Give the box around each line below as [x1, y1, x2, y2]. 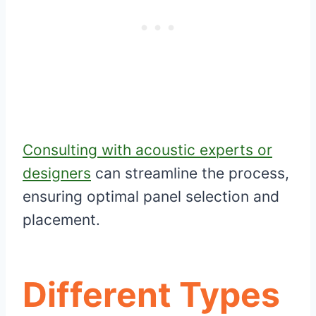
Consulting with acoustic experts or [23, 141, 272, 159]
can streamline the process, [91, 164, 289, 183]
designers [23, 164, 91, 183]
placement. [23, 211, 100, 229]
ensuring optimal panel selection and [23, 188, 279, 206]
